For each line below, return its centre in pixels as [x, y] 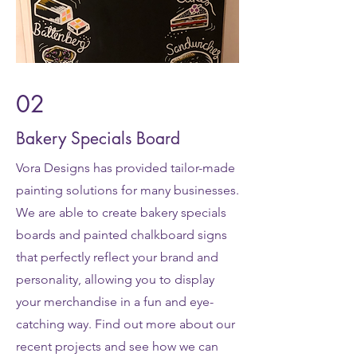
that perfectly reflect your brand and [117, 257]
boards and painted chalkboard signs [122, 235]
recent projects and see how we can [117, 346]
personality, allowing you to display [115, 279]
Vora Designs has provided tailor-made [126, 168]
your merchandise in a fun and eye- [115, 302]
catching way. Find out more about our [126, 324]
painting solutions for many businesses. [127, 190]
